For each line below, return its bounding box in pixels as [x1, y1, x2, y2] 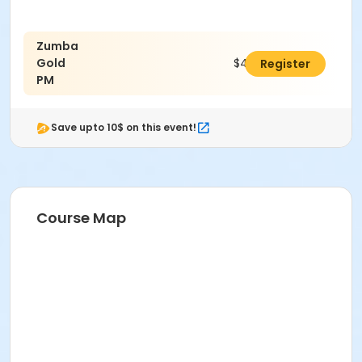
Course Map [36, 208, 126, 229]
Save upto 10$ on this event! [51, 120, 196, 135]
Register [260, 55, 310, 72]
